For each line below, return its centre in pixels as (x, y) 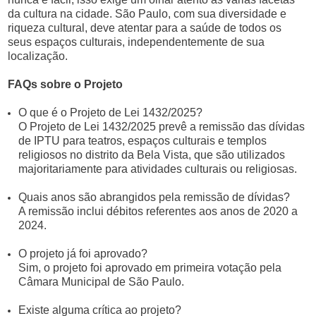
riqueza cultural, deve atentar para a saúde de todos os (145, 28)
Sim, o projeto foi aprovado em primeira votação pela (150, 268)
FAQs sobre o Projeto (66, 84)
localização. (38, 56)
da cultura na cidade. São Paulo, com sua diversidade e (147, 14)
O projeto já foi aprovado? (83, 254)
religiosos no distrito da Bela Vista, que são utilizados (152, 155)
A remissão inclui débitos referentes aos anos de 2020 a (158, 211)
